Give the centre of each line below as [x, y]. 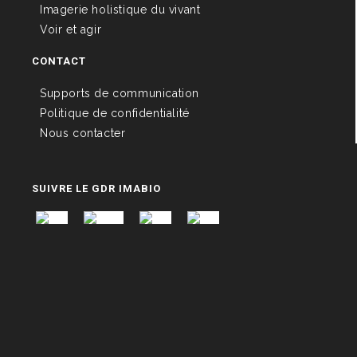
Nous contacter [83, 133]
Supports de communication [120, 93]
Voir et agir [71, 29]
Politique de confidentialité [115, 113]
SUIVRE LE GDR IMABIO [96, 188]
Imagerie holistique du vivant [120, 9]
